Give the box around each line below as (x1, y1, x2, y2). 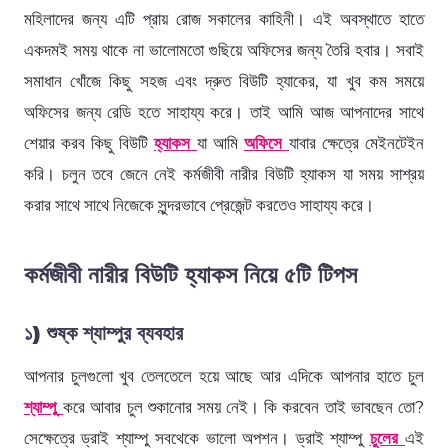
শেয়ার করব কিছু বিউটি (24, 132, 154, 153)
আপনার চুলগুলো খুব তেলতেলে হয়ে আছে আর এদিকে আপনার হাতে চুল (24, 365, 424, 386)
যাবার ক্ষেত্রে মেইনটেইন (289, 132, 424, 153)
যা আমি (197, 132, 244, 153)
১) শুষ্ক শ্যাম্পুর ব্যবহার (24, 320, 183, 345)
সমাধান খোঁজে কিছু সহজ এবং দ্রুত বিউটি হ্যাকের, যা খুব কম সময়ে (24, 70, 424, 91)
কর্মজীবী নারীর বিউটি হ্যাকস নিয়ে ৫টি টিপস (24, 259, 357, 289)
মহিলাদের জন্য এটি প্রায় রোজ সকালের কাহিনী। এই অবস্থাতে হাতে (24, 8, 424, 29)
